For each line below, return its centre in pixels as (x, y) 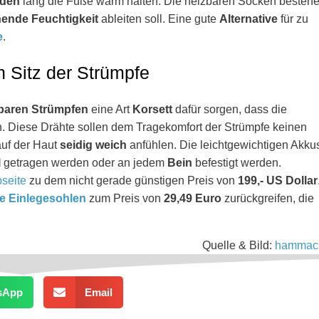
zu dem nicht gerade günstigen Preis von (132, 181)
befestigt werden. (237, 163)
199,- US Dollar (278, 181)
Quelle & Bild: (239, 245)
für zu (293, 19)
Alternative (249, 19)
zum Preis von (125, 198)
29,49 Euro (193, 198)
